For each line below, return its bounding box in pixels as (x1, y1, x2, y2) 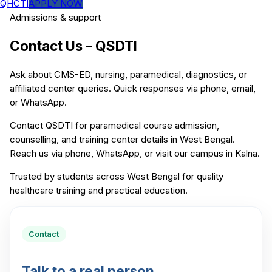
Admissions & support (10, 12, 101, 23)
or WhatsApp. (10, 97, 67, 109)
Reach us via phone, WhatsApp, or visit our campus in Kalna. (10, 148, 260, 160)
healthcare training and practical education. (10, 185, 188, 197)
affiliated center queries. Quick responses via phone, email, (10, 83, 256, 95)
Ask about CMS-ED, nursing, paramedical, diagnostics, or (10, 69, 247, 81)
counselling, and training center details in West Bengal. (10, 134, 235, 146)
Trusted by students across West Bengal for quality (10, 171, 223, 183)
